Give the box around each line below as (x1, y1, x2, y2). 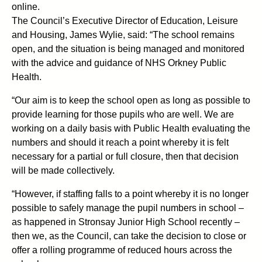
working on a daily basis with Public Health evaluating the (12, 123, 250, 133)
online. (12, 1, 40, 12)
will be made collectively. (12, 165, 115, 175)
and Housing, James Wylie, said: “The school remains (12, 29, 235, 40)
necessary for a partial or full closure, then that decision (12, 151, 239, 161)
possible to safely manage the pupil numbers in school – (12, 202, 244, 213)
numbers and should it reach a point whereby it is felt (12, 137, 229, 147)
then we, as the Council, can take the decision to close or (12, 230, 246, 241)
